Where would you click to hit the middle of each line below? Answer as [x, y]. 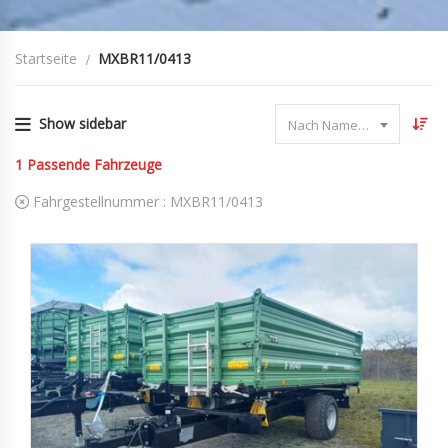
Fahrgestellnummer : [99, 201]
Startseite [46, 58]
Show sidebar [82, 123]
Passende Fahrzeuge [94, 164]
